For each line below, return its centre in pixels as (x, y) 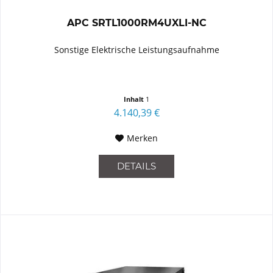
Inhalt (135, 99)
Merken (143, 138)
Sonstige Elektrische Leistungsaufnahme (136, 49)
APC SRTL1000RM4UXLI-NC (136, 23)
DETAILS (137, 166)
